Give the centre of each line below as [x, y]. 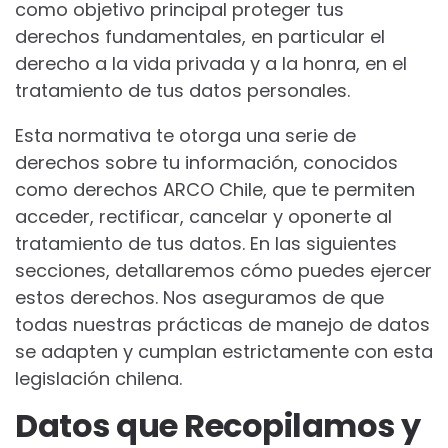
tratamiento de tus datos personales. [182, 90]
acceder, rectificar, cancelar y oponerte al [203, 216]
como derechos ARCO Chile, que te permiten [215, 189]
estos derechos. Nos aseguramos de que [199, 297]
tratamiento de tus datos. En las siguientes [206, 243]
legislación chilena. [98, 378]
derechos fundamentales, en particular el [200, 36]
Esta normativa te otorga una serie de [185, 135]
